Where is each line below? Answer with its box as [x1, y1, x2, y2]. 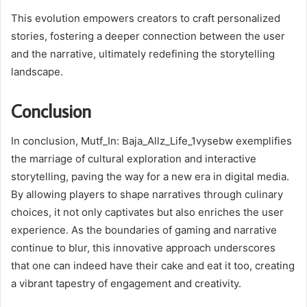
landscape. [11, 64, 63, 78]
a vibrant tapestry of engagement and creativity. [11, 277, 241, 291]
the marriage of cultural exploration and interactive [11, 152, 256, 166]
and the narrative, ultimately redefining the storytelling [11, 47, 275, 60]
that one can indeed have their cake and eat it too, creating [11, 259, 295, 273]
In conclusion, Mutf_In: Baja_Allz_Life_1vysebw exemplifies [11, 134, 292, 148]
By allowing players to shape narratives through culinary [11, 188, 283, 201]
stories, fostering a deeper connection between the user [11, 29, 285, 42]
